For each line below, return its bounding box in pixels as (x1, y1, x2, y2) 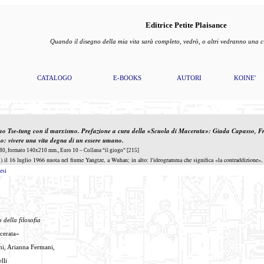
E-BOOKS (113, 74, 141, 81)
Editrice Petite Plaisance (145, 21, 227, 29)
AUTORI (177, 74, 202, 81)
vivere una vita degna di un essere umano (8, 136, 122, 145)
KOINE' (234, 74, 256, 81)
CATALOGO (37, 74, 72, 81)
